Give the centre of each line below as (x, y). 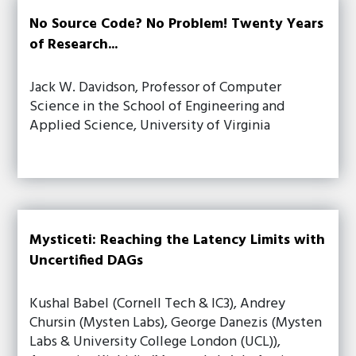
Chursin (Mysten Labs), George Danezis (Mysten (176, 323)
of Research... (74, 45)
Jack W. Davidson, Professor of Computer (156, 88)
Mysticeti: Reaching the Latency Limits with (178, 240)
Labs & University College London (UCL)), (155, 342)
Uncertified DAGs (87, 261)
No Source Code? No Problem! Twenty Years (177, 24)
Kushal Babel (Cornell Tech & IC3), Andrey (158, 304)
